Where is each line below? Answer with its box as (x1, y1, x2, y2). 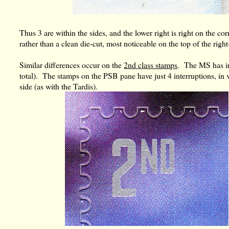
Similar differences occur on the (19, 59, 124, 70)
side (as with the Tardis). (19, 81, 98, 91)
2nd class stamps (124, 59, 178, 70)
